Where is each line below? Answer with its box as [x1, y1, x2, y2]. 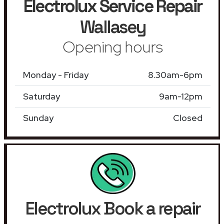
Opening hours [62, 35, 163, 57]
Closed [173, 111, 202, 123]
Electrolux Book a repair [25, 197, 200, 219]
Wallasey [79, 15, 146, 38]
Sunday [23, 111, 53, 123]
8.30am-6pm [148, 68, 202, 80]
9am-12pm [159, 90, 202, 102]
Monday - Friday [23, 68, 88, 80]
